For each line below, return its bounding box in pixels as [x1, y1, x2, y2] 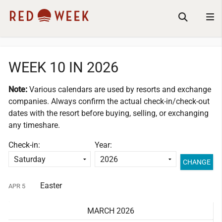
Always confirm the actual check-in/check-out [49, 97, 210, 107]
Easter [40, 180, 62, 190]
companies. [8, 97, 50, 107]
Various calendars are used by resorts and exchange [29, 85, 212, 95]
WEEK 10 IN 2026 [8, 59, 119, 76]
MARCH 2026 [87, 206, 135, 216]
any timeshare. [8, 120, 60, 130]
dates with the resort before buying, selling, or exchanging [8, 109, 209, 118]
